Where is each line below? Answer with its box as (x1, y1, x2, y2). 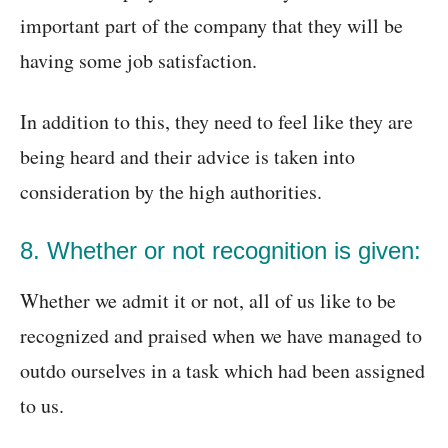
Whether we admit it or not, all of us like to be (20, 287, 396, 315)
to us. (20, 392, 64, 420)
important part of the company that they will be (20, 12, 403, 40)
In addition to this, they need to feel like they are (20, 108, 413, 136)
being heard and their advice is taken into (20, 143, 355, 171)
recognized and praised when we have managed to (20, 322, 422, 350)
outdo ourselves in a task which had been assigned (20, 357, 425, 385)
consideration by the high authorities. (20, 178, 322, 206)
